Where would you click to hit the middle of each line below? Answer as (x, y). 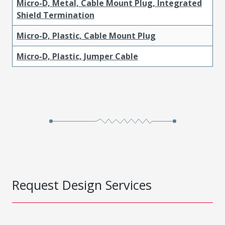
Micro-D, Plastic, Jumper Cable (77, 56)
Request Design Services (82, 185)
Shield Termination (55, 15)
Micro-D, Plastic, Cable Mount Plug (86, 35)
